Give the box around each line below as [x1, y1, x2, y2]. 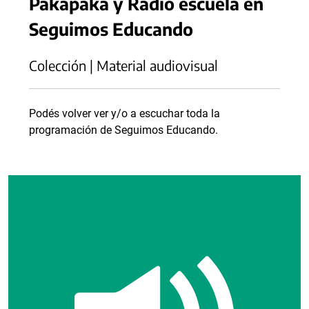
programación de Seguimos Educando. [29, 123, 218, 137]
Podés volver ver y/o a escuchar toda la [29, 107, 220, 121]
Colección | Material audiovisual [29, 57, 218, 74]
